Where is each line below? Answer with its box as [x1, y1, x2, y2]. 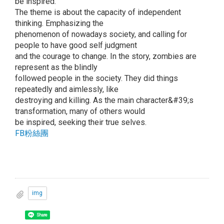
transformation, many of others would [15, 106, 145, 116]
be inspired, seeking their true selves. [15, 117, 146, 127]
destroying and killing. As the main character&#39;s [15, 95, 193, 105]
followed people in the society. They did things [15, 73, 178, 83]
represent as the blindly [15, 62, 97, 72]
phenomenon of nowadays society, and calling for [15, 29, 187, 39]
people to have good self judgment [15, 40, 137, 50]
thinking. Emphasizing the [15, 18, 103, 28]
